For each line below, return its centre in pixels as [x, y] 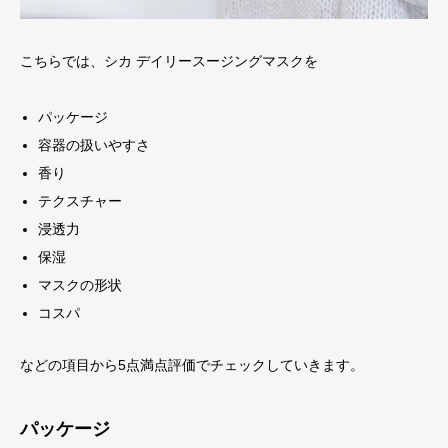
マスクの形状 [80, 284]
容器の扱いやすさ [94, 144]
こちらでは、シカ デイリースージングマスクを [169, 60]
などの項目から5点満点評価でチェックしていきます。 [192, 364]
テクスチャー [80, 200]
